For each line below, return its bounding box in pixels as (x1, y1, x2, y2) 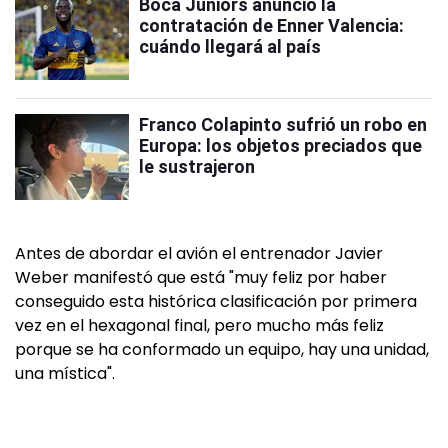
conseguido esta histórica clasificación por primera (15, 290, 417, 313)
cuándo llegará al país (139, 36, 321, 57)
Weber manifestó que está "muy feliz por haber (15, 266, 387, 289)
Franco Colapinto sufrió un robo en (139, 114, 427, 135)
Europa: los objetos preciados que (139, 135, 422, 156)
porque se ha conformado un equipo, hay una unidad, (15, 338, 429, 361)
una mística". (15, 362, 115, 385)
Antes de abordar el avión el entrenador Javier (15, 242, 383, 265)
